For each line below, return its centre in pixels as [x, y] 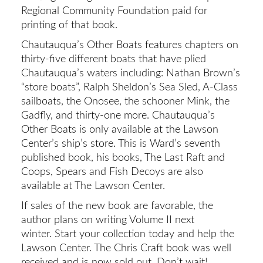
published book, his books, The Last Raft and [123, 157]
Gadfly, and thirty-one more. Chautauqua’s [118, 115]
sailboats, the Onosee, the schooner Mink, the [125, 101]
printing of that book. [69, 25]
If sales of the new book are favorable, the [117, 205]
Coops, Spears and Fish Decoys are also [112, 171]
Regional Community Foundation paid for [114, 11]
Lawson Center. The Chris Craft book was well [126, 248]
